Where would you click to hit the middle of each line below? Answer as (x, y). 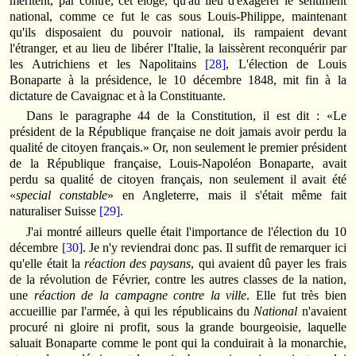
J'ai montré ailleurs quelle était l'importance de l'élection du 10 (186, 231)
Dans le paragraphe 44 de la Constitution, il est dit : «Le (186, 116)
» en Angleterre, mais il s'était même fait (227, 195)
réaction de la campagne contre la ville (140, 295)
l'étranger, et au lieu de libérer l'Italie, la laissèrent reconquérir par (178, 48)
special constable (62, 195)
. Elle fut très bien (296, 295)
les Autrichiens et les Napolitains (108, 64)
